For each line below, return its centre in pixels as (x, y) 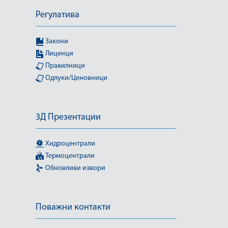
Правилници (64, 66)
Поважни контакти (73, 207)
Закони (56, 41)
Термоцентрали (69, 156)
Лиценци (59, 53)
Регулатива (58, 15)
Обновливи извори (75, 168)
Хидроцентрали (69, 144)
